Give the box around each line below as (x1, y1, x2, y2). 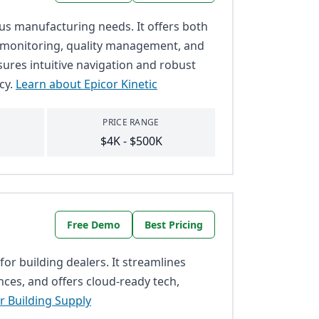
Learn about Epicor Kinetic (16, 76, 157, 92)
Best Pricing (145, 218, 203, 231)
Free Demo (67, 218, 120, 231)
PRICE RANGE (103, 116, 159, 128)
